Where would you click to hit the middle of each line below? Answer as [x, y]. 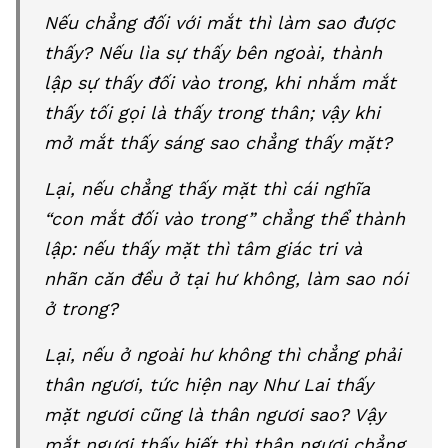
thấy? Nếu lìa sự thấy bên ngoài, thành [213, 52]
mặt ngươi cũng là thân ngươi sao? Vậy [214, 414]
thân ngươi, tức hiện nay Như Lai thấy [208, 384]
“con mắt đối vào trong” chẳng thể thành [224, 218]
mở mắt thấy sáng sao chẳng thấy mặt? [218, 142]
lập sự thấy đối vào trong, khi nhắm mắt [220, 82]
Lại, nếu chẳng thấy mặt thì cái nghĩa [207, 188]
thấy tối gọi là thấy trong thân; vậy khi [212, 112]
